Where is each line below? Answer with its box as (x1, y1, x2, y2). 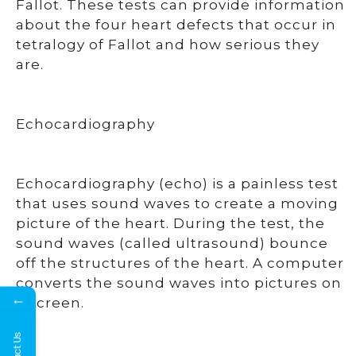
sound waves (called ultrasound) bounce (16, 235, 328, 251)
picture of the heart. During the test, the (16, 215, 325, 231)
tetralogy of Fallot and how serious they (16, 37, 319, 52)
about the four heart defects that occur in (16, 17, 336, 33)
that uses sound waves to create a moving (16, 195, 339, 211)
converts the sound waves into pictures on (16, 275, 342, 291)
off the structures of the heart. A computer (16, 255, 344, 271)
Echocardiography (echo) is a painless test (16, 176, 339, 192)
